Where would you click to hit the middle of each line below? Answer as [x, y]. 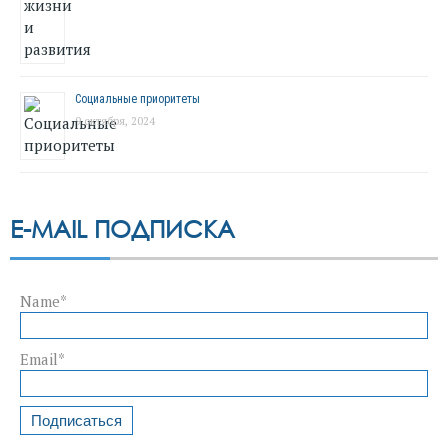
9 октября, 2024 [115, 120]
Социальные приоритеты [137, 98]
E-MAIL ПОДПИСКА [122, 228]
